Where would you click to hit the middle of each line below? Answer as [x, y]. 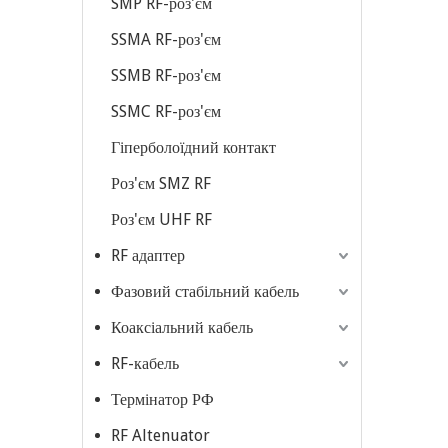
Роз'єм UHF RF [161, 219]
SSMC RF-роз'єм [166, 111]
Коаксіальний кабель [182, 327]
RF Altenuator [160, 435]
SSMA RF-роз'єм [166, 39]
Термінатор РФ [162, 399]
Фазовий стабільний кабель [205, 291]
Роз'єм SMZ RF [161, 183]
